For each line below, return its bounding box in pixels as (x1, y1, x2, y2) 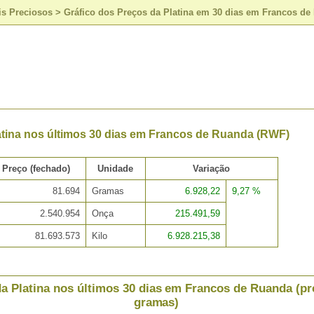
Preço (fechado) (1, 163, 70, 175)
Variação (193, 163, 231, 175)
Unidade (97, 163, 134, 175)
